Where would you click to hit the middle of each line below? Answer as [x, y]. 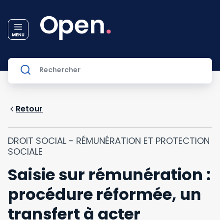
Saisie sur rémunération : [109, 175]
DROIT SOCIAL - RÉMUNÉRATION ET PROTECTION [109, 141]
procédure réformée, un [105, 194]
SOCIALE [25, 151]
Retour [29, 109]
